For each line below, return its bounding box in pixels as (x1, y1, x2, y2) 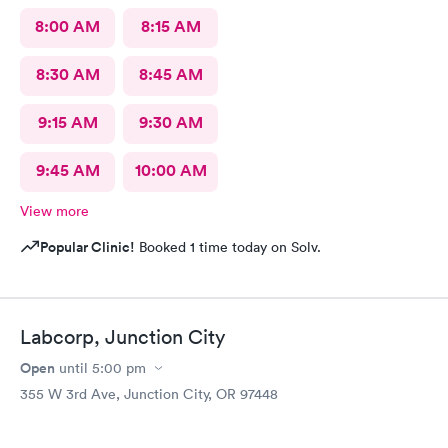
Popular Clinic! (40, 236, 135, 257)
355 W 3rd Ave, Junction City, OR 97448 (20, 385, 278, 403)
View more (20, 201, 89, 220)
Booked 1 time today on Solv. (135, 237, 321, 256)
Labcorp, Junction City (20, 325, 225, 349)
